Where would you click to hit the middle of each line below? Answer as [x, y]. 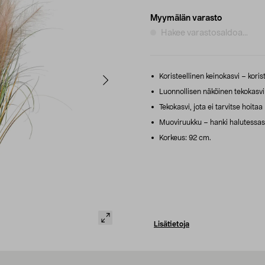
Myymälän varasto [186, 18]
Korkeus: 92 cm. [184, 138]
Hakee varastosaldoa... [204, 33]
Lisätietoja [172, 224]
